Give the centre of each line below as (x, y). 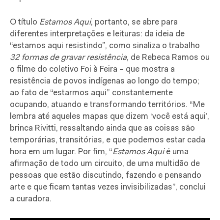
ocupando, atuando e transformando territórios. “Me (107, 105)
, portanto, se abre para (134, 22)
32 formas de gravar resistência (68, 57)
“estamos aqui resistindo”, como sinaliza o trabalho (105, 46)
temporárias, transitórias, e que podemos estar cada (108, 140)
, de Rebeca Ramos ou (168, 57)
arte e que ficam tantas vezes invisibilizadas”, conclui (108, 187)
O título (25, 22)
